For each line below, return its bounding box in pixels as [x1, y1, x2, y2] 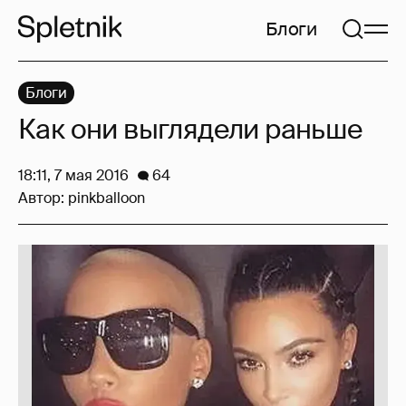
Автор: [18, 188, 68, 208]
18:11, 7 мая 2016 [18, 166, 129, 185]
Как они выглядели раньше [18, 111, 362, 147]
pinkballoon [68, 188, 145, 208]
